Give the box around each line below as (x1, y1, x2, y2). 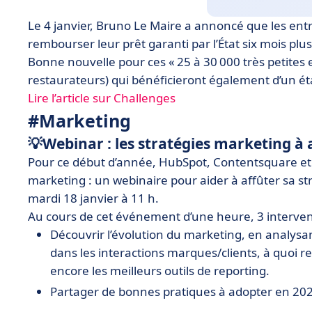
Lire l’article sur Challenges (28, 90, 175, 106)
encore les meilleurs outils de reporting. (50, 263, 270, 279)
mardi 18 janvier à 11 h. (28, 190, 159, 206)
